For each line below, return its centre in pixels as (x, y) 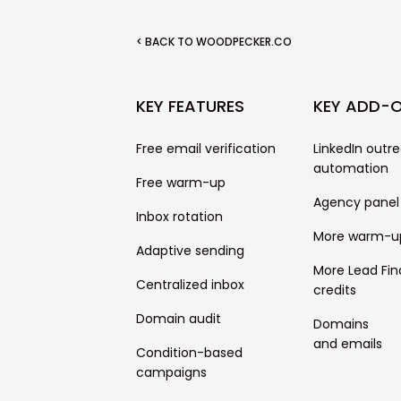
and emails (348, 344)
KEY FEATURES (190, 106)
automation (351, 168)
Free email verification (206, 149)
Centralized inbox (190, 285)
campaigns (171, 372)
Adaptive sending (190, 251)
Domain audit (179, 319)
